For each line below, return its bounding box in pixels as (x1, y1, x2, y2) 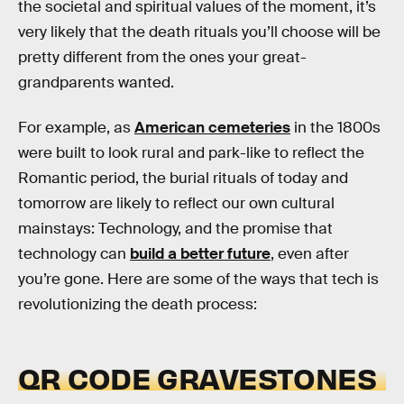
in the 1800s (290, 117, 381, 137)
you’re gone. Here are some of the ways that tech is (18, 269, 379, 289)
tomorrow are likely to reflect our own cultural (18, 193, 335, 213)
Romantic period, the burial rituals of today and (18, 168, 348, 188)
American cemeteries (134, 117, 290, 137)
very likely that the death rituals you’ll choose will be (18, 23, 381, 41)
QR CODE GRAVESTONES (18, 359, 377, 397)
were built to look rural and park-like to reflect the (18, 142, 364, 162)
